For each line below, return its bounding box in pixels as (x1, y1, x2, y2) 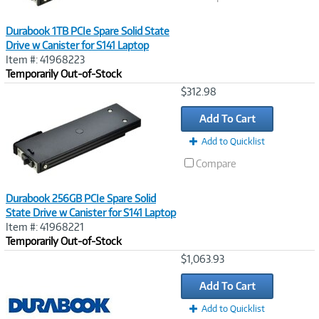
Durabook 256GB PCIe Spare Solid (6, 192, 156, 204)
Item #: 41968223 (6, 53, 85, 66)
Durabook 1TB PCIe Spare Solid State (6, 25, 169, 37)
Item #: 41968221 (6, 221, 84, 233)
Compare (196, 157, 236, 169)
